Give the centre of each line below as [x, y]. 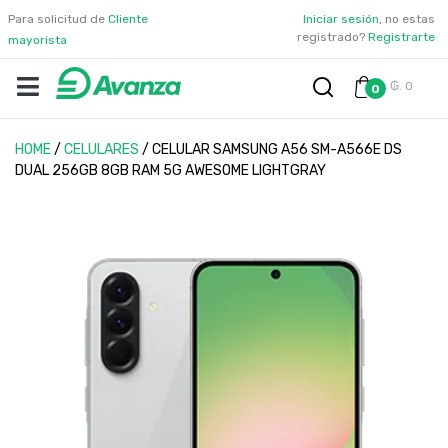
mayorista [37, 40]
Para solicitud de [58, 19]
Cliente [128, 19]
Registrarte [401, 37]
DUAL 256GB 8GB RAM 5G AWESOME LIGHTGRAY [170, 170]
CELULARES [101, 149]
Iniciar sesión [341, 19]
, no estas [407, 19]
